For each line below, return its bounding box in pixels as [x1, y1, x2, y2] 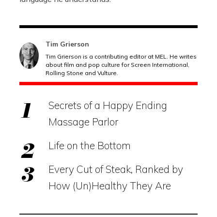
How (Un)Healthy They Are [48, 179, 171, 192]
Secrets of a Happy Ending [48, 99, 167, 112]
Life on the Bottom [48, 139, 131, 152]
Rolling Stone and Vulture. [46, 69, 118, 77]
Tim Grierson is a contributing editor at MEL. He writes [46, 53, 197, 61]
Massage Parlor [48, 115, 118, 128]
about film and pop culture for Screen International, [46, 61, 189, 69]
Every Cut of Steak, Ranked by [48, 163, 183, 176]
